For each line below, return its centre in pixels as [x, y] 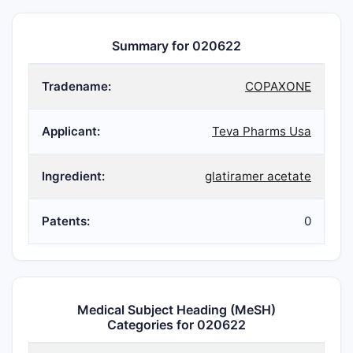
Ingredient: [73, 176]
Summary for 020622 [176, 46]
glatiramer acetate [258, 176]
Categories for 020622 [176, 325]
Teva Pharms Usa [262, 131]
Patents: [66, 221]
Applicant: [71, 131]
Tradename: [76, 86]
